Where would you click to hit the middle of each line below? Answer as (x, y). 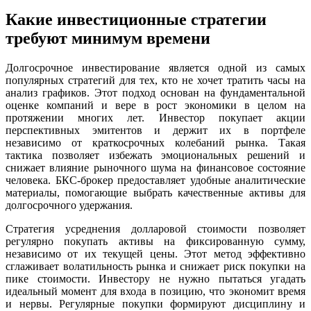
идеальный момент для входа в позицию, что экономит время (155, 291)
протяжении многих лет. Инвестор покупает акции (155, 117)
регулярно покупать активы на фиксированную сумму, (155, 241)
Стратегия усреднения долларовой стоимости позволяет (155, 228)
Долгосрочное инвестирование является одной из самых (155, 67)
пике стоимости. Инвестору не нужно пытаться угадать (155, 278)
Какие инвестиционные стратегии (136, 19)
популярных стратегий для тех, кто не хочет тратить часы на (155, 80)
